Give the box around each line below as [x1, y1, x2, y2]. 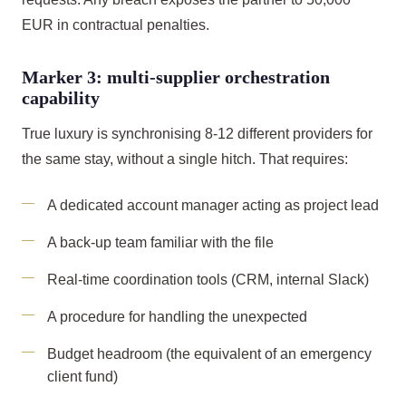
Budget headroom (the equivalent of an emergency [47, 346, 372, 362]
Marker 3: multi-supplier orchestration [22, 67, 330, 87]
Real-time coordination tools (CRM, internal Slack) [47, 272, 369, 287]
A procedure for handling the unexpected [47, 309, 307, 324]
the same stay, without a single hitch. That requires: [22, 151, 348, 167]
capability [22, 88, 100, 108]
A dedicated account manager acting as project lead [47, 198, 379, 213]
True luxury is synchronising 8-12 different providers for [22, 126, 372, 141]
